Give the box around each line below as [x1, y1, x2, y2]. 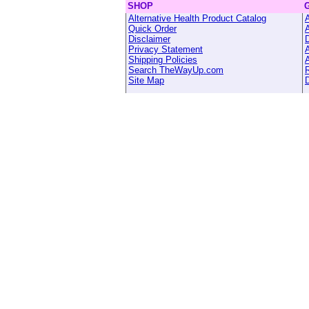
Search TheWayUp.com [128, 65, 223, 75]
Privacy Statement [128, 44, 203, 54]
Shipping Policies [128, 54, 197, 65]
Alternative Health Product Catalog [128, 13, 266, 23]
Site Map [128, 75, 164, 86]
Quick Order [128, 23, 177, 34]
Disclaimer [128, 34, 170, 44]
